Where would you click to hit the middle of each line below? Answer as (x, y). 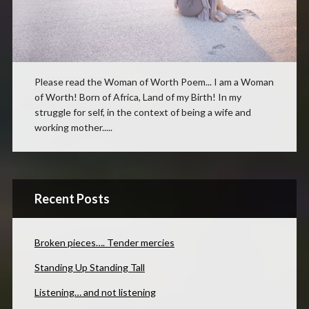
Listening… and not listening (95, 292)
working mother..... (73, 127)
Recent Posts (72, 198)
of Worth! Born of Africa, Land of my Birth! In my (138, 97)
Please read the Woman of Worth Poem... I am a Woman (154, 81)
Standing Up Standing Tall (89, 267)
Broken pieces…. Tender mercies (104, 242)
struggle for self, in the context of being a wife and (142, 112)
